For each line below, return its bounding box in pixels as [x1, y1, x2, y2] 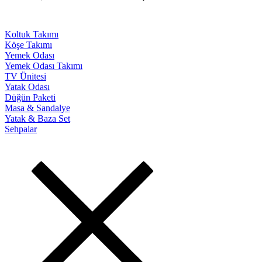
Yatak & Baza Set [5, 113, 70, 123]
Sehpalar [5, 124, 37, 134]
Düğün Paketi [5, 92, 56, 102]
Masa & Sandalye [5, 103, 70, 113]
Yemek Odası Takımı [5, 61, 82, 71]
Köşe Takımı [5, 40, 52, 50]
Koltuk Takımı [5, 29, 58, 39]
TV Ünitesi [5, 71, 46, 81]
